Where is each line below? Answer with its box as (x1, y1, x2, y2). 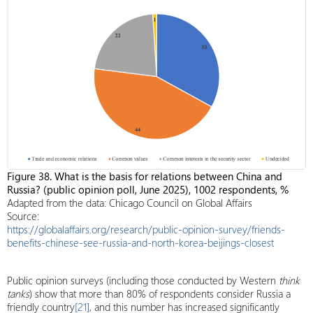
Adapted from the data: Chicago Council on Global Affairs (7, 196, 252, 210)
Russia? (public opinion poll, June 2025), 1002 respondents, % (7, 182, 289, 196)
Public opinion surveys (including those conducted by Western (7, 273, 279, 287)
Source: (7, 209, 39, 223)
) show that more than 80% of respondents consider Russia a (29, 286, 291, 300)
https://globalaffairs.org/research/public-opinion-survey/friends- (7, 222, 285, 236)
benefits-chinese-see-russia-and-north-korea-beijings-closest (7, 235, 274, 249)
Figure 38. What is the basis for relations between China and (7, 169, 282, 183)
